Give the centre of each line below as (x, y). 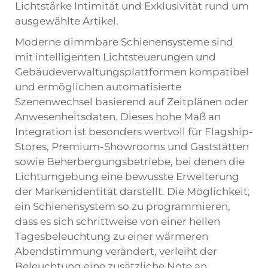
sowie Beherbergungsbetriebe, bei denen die (130, 162)
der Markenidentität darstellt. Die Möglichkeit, (133, 191)
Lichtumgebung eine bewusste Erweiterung (127, 176)
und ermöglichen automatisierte (98, 87)
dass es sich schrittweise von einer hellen (118, 221)
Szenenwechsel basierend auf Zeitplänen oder (132, 102)
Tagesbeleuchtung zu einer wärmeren (112, 236)
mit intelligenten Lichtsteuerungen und (115, 57)
